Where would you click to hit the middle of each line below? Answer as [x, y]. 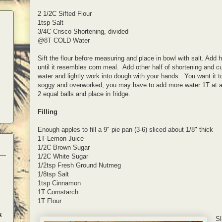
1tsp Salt [51, 22]
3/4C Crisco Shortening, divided [83, 31]
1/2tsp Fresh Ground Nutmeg [79, 165]
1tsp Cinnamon [59, 183]
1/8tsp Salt [53, 174]
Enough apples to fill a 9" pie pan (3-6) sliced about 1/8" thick [125, 129]
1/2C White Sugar [63, 156]
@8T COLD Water [64, 40]
